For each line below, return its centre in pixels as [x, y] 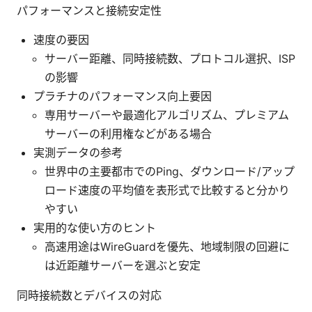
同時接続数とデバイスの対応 [89, 295]
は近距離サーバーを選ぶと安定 [123, 265]
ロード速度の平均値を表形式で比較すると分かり [167, 190]
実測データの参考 [78, 152]
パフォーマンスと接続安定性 [89, 10]
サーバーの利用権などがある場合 [128, 133]
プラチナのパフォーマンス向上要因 [123, 96]
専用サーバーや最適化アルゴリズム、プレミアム [167, 115]
